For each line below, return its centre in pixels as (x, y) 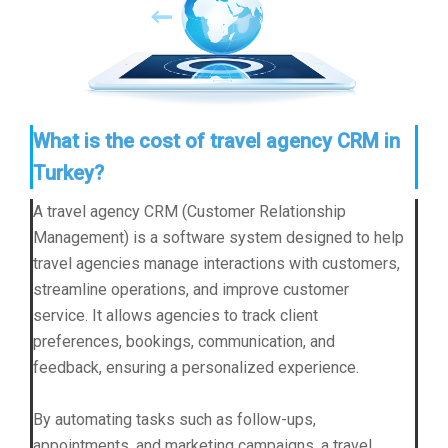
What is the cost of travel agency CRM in (216, 140)
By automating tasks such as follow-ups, (174, 419)
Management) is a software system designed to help (218, 237)
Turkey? (68, 172)
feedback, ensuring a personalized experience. (198, 367)
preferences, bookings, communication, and (184, 341)
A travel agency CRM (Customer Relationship (189, 211)
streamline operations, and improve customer (191, 289)
